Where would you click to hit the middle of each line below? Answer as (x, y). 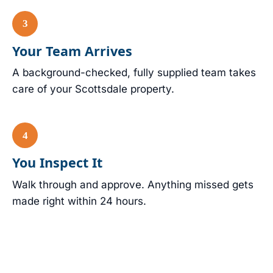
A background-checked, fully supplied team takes (134, 73)
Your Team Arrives (72, 51)
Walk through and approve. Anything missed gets (133, 185)
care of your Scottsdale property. (93, 89)
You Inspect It (57, 163)
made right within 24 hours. (79, 201)
